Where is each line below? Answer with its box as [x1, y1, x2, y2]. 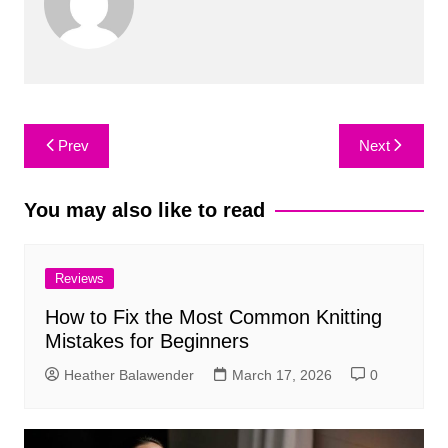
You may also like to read [23, 199, 265, 222]
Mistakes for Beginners [44, 330, 249, 353]
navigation [22, 154, 139, 185]
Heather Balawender [63, 367, 194, 384]
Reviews [54, 271, 104, 287]
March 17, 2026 [231, 367, 332, 384]
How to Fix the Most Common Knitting [44, 306, 382, 329]
